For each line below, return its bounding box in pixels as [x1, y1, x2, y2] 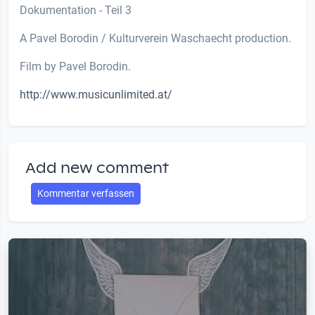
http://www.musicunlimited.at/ [20, 87, 172, 101]
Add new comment [25, 158, 169, 177]
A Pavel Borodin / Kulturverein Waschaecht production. [20, 31, 291, 45]
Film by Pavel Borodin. [20, 59, 131, 73]
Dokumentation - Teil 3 [20, 3, 131, 17]
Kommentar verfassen [37, 187, 134, 199]
